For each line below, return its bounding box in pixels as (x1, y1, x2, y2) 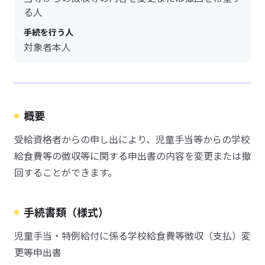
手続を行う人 (24, 26, 73, 38)
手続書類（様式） (24, 204, 109, 219)
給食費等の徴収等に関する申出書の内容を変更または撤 (14, 148, 251, 163)
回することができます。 (14, 165, 117, 179)
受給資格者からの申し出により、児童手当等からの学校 (14, 132, 250, 146)
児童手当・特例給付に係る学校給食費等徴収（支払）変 (14, 228, 251, 243)
